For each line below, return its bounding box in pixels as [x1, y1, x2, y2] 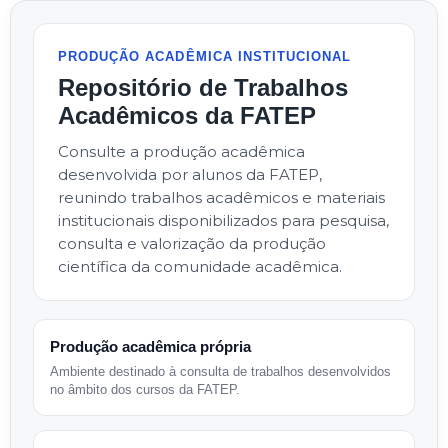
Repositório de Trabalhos [58, 74, 348, 101]
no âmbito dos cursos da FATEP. [50, 382, 240, 397]
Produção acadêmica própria [50, 338, 251, 355]
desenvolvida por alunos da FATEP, [58, 165, 322, 184]
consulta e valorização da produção [58, 234, 326, 253]
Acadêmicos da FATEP [58, 102, 316, 129]
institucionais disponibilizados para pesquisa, [58, 211, 389, 230]
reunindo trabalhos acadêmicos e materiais [58, 188, 385, 207]
